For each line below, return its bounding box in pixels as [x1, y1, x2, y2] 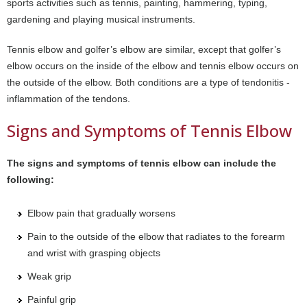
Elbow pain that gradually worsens [27, 207, 175, 219]
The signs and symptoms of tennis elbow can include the [7, 157, 276, 169]
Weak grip [27, 270, 71, 282]
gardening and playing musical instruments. [7, 13, 195, 25]
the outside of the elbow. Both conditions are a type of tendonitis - [7, 76, 290, 88]
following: [7, 173, 54, 185]
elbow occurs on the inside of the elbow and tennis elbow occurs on [7, 60, 299, 71]
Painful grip [27, 293, 76, 305]
